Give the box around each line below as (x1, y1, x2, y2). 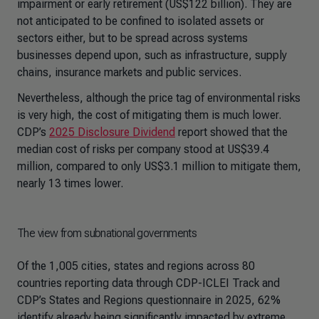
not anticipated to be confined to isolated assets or (17, 14, 264, 28)
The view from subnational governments (17, 226, 197, 240)
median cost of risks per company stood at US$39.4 (17, 142, 269, 156)
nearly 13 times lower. (17, 177, 123, 190)
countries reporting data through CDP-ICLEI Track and (17, 276, 280, 290)
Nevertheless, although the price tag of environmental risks (17, 91, 300, 105)
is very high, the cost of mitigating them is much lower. (17, 108, 281, 122)
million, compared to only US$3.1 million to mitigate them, (17, 159, 301, 173)
